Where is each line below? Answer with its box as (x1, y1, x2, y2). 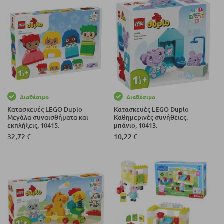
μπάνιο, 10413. (114, 121, 158, 129)
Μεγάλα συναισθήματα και (7, 113, 88, 121)
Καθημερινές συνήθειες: (114, 113, 188, 121)
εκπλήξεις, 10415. (7, 121, 59, 129)
